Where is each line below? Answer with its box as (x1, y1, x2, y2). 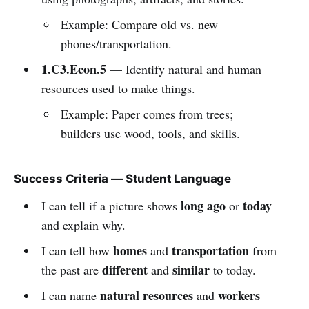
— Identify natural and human (106, 60, 261, 77)
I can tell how (41, 241, 113, 259)
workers (217, 286, 260, 304)
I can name (41, 286, 100, 303)
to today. (209, 261, 256, 278)
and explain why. (41, 216, 126, 233)
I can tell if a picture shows (41, 197, 181, 214)
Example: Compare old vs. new (61, 15, 219, 32)
